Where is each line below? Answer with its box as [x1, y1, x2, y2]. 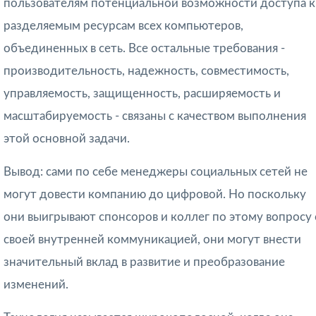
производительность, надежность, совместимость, [4, 65, 289, 78]
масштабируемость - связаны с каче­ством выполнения [4, 110, 306, 123]
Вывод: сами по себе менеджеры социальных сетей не [4, 166, 308, 178]
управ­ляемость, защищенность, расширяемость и [4, 87, 281, 100]
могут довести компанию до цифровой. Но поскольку [4, 188, 306, 201]
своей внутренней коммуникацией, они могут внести [4, 233, 301, 246]
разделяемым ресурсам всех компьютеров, [4, 20, 243, 32]
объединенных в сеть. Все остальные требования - [4, 42, 285, 55]
